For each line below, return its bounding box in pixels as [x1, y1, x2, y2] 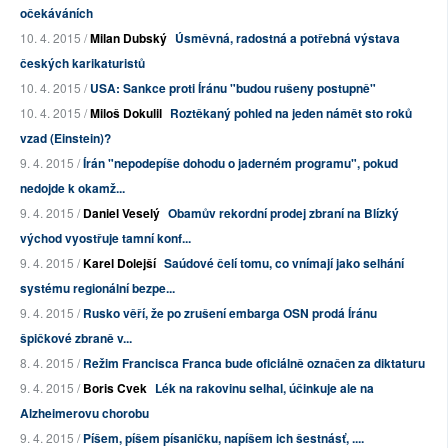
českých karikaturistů [20, 54, 145, 73]
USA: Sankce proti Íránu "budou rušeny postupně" [90, 79, 376, 98]
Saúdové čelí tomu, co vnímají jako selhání [164, 254, 404, 273]
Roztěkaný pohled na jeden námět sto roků [170, 104, 412, 123]
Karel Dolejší [83, 254, 156, 273]
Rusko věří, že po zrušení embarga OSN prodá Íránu [83, 304, 377, 323]
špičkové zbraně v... [20, 329, 132, 348]
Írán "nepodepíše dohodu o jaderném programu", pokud [83, 154, 398, 173]
